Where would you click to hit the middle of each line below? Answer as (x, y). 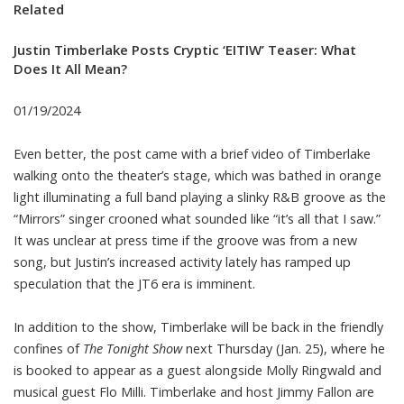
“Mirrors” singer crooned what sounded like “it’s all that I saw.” (197, 218)
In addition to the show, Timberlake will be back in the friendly (198, 326)
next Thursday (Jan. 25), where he (284, 348)
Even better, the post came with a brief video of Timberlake (192, 153)
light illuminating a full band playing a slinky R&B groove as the (200, 197)
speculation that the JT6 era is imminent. (134, 283)
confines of (48, 348)
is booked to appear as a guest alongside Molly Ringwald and (197, 370)
